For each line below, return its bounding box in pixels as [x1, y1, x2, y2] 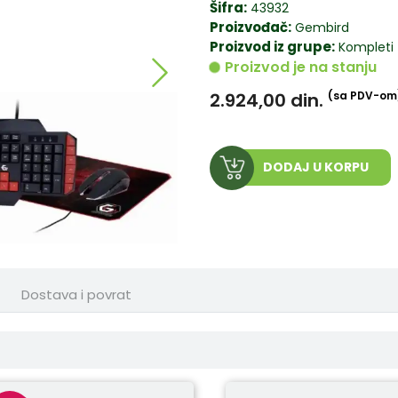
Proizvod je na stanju [225, 57, 377, 78]
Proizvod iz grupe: [210, 37, 335, 57]
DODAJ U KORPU [263, 158, 369, 177]
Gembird [295, 19, 349, 37]
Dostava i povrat [21, 285, 131, 305]
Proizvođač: [210, 18, 291, 37]
